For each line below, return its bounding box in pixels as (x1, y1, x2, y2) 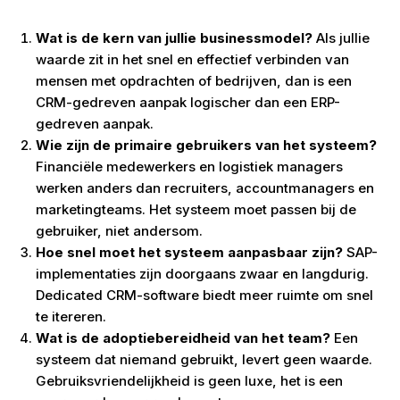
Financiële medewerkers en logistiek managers (36, 158, 343, 175)
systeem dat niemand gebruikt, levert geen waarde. (36, 351, 372, 368)
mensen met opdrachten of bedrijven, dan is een (36, 72, 352, 89)
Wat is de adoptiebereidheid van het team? (36, 329, 330, 346)
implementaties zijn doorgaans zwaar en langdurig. (36, 265, 369, 282)
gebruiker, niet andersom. (36, 222, 203, 239)
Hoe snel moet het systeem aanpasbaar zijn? (36, 244, 343, 261)
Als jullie (312, 29, 370, 46)
